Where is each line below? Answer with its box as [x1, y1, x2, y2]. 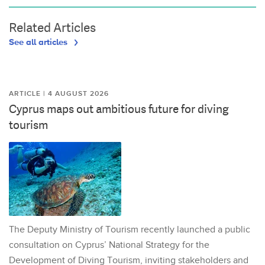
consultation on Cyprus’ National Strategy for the [9, 239, 209, 251]
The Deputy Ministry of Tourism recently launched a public [9, 224, 250, 235]
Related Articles [9, 18, 96, 36]
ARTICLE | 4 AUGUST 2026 [9, 89, 109, 98]
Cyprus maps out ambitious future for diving [9, 101, 228, 117]
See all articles [9, 36, 70, 47]
